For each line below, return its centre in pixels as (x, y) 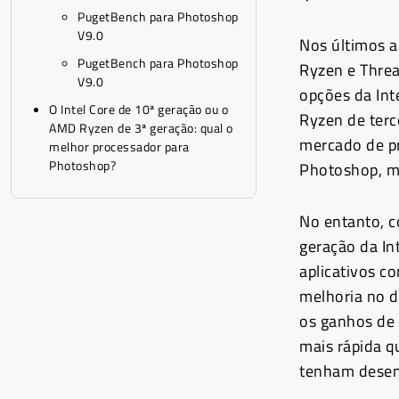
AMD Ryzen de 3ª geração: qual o (141, 128)
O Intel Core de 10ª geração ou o (138, 109)
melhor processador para (119, 147)
